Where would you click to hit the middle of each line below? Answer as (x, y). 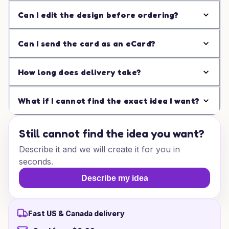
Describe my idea (114, 178)
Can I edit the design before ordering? (98, 15)
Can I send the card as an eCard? (87, 43)
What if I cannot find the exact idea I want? (109, 101)
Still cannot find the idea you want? (112, 133)
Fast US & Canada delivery (76, 213)
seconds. (36, 162)
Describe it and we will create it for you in (99, 149)
